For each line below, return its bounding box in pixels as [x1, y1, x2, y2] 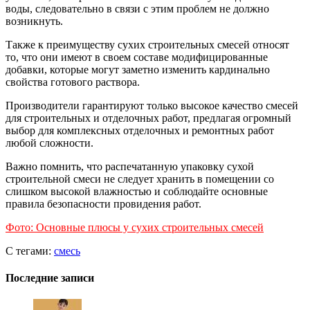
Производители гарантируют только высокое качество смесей [6, 99, 298, 111]
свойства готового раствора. [6, 75, 140, 88]
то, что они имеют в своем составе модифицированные [6, 51, 268, 63]
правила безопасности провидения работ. [6, 197, 201, 210]
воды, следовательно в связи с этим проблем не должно [6, 2, 269, 15]
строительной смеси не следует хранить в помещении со [6, 172, 274, 185]
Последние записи [6, 271, 94, 284]
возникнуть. [6, 15, 63, 27]
